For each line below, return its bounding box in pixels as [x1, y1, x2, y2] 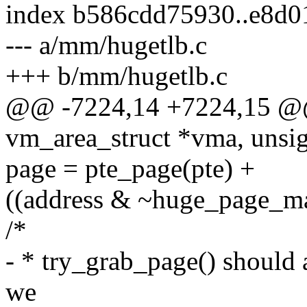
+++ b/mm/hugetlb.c [5, 61, 228, 91]
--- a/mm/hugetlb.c [5, 30, 207, 60]
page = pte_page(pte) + [5, 153, 255, 184]
